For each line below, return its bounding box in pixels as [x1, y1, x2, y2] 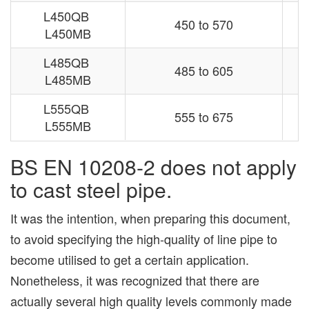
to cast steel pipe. [10, 175, 172, 205]
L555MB [45, 117, 91, 135]
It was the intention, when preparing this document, [10, 209, 290, 228]
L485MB [45, 70, 91, 89]
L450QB [43, 7, 92, 26]
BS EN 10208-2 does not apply [10, 152, 297, 182]
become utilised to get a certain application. [10, 250, 249, 269]
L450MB [45, 24, 91, 43]
